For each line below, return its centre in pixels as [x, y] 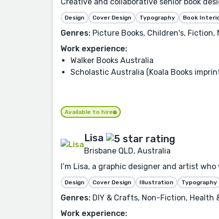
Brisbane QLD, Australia [127, 151]
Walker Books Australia [112, 61]
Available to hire [89, 112]
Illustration [156, 182]
